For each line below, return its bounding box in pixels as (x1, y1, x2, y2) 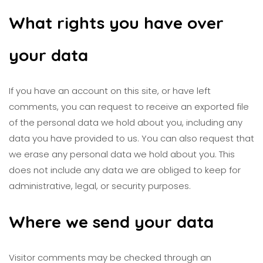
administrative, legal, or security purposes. (9, 180, 191, 192)
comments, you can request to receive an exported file (9, 100, 249, 113)
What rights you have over (9, 12, 224, 33)
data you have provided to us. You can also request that (9, 132, 254, 144)
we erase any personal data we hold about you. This (9, 148, 235, 160)
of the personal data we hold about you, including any (9, 116, 242, 129)
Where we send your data (9, 211, 214, 232)
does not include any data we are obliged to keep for (9, 164, 241, 176)
